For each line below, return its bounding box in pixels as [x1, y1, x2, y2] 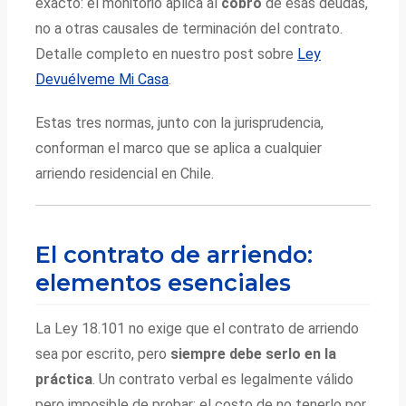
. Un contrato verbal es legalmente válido [92, 371, 354, 389]
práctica [35, 371, 93, 389]
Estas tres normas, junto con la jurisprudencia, [35, 113, 324, 131]
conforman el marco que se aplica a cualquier [35, 139, 323, 157]
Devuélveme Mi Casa [35, 70, 169, 88]
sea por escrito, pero [35, 345, 171, 363]
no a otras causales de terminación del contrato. [35, 19, 343, 37]
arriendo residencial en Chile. [35, 164, 215, 182]
